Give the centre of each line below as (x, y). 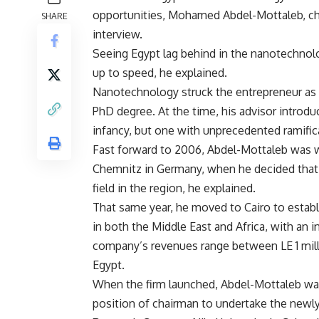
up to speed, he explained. (160, 73)
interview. (117, 35)
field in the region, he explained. (174, 188)
